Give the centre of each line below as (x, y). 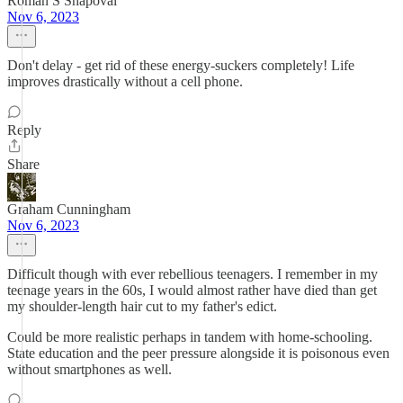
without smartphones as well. (90, 369)
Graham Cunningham (69, 209)
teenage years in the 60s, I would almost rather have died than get (192, 290)
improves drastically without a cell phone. (125, 81)
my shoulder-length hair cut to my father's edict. (142, 306)
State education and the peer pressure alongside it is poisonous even (198, 353)
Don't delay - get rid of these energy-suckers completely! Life (181, 65)
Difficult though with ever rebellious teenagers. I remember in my (193, 274)
